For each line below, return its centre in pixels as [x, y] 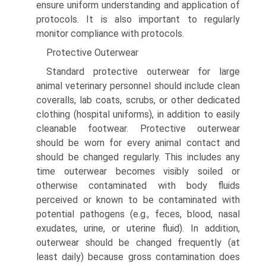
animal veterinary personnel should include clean [138, 85]
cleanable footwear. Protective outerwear [138, 128]
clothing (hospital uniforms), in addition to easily [138, 114]
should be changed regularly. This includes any [138, 157]
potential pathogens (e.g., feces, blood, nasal [138, 214]
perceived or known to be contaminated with [138, 199]
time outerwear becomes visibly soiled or [138, 171]
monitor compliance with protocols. [110, 33]
